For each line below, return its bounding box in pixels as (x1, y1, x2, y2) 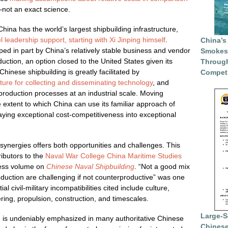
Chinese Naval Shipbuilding (46, 162, 134, 170)
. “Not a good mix (134, 162, 190, 170)
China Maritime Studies (107, 152, 182, 160)
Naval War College (45, 152, 105, 160)
